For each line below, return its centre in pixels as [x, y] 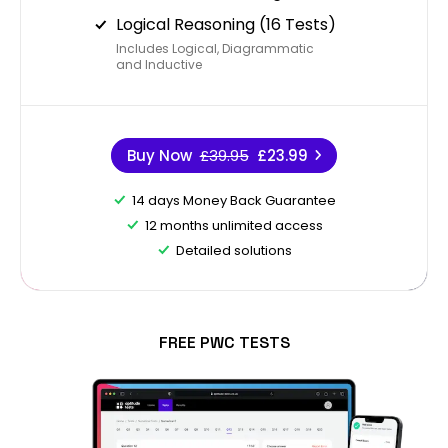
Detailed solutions [233, 250]
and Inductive [159, 64]
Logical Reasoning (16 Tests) [226, 24]
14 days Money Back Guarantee [233, 200]
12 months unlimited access [233, 225]
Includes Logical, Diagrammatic [215, 48]
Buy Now [159, 155]
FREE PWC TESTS [224, 342]
